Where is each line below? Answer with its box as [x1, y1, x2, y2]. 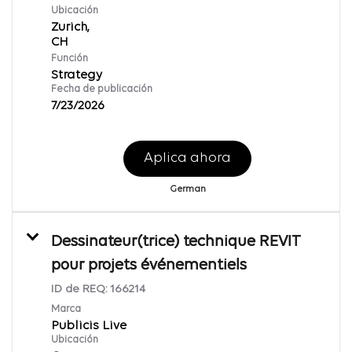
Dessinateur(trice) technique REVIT [51, 233, 301, 250]
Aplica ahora [144, 150, 231, 166]
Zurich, [51, 20, 90, 34]
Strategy [51, 68, 102, 82]
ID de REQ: [51, 283, 110, 295]
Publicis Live [51, 319, 126, 332]
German [169, 184, 206, 194]
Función [51, 53, 88, 64]
